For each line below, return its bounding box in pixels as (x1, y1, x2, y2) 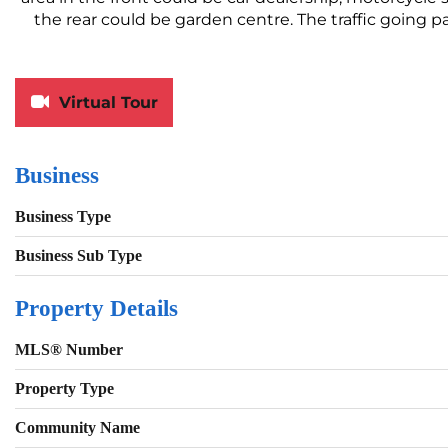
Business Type (15, 208, 111, 226)
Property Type (15, 380, 114, 398)
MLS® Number (15, 341, 123, 359)
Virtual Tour (59, 93, 158, 113)
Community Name (15, 419, 140, 437)
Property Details (15, 296, 178, 322)
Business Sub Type (15, 247, 142, 265)
